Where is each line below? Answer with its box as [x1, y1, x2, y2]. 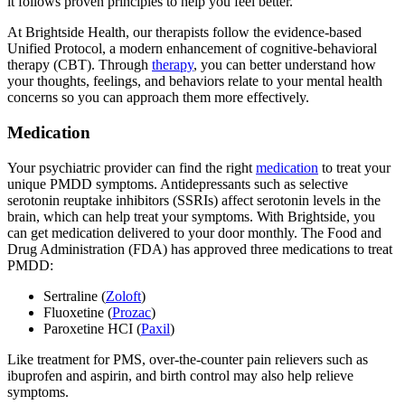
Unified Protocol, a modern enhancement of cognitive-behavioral [7, 41, 377, 57]
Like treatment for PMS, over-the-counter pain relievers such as [7, 351, 368, 367]
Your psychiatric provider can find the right [7, 159, 256, 175]
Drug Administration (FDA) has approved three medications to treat [7, 240, 392, 257]
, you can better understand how [193, 57, 376, 73]
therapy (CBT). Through [7, 57, 152, 73]
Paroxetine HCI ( [43, 320, 141, 336]
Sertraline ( [43, 287, 106, 304]
